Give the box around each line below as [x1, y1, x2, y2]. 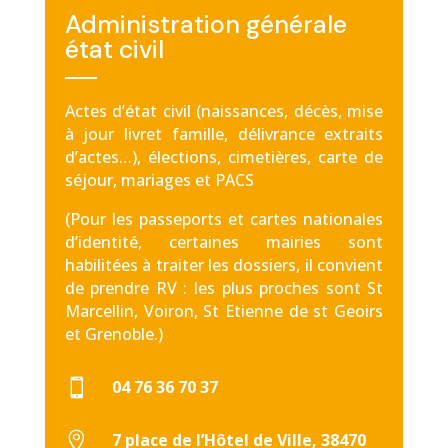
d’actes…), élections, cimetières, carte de [64, 146, 384, 168]
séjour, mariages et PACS [64, 169, 254, 191]
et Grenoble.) [64, 323, 163, 345]
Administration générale [64, 8, 347, 41]
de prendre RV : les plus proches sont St [64, 277, 384, 299]
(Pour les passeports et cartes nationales [64, 208, 384, 230]
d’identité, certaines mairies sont [64, 231, 384, 253]
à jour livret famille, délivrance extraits [64, 123, 384, 145]
